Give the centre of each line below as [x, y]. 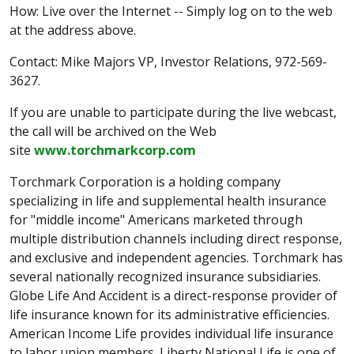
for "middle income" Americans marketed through [156, 220]
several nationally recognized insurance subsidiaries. [165, 277]
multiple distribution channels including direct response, [176, 239]
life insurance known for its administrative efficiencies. [169, 314]
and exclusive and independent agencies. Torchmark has [176, 258]
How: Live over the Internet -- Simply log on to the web [171, 11]
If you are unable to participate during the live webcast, [173, 112]
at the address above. [73, 30]
